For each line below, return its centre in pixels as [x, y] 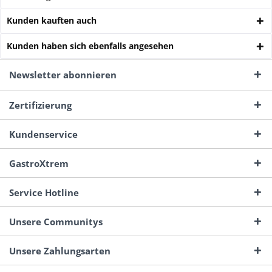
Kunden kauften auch [52, 20]
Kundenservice [43, 134]
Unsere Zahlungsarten [60, 250]
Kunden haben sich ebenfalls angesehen [90, 46]
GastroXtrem [39, 163]
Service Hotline [44, 192]
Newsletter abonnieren [63, 74]
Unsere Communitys [56, 221]
